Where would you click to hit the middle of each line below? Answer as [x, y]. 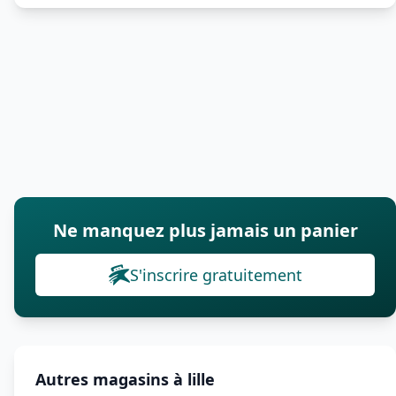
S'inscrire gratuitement [216, 275]
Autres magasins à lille [125, 379]
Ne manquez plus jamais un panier [205, 230]
